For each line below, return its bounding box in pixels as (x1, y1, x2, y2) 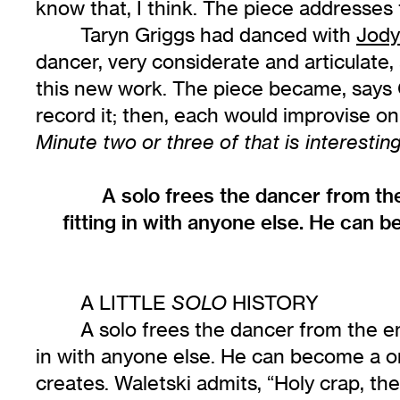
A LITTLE (80, 290, 171, 315)
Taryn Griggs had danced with (80, 22, 356, 47)
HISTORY (227, 290, 319, 315)
